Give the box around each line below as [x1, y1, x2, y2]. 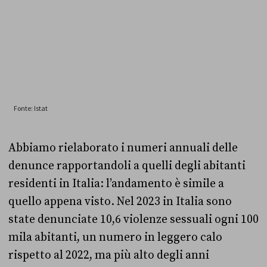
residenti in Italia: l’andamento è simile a [8, 176, 224, 191]
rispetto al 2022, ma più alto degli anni [8, 248, 209, 263]
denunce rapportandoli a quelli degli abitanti [8, 159, 246, 173]
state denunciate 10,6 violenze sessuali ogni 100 [8, 212, 259, 227]
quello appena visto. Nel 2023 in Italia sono [8, 194, 232, 209]
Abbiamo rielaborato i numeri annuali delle [8, 141, 238, 156]
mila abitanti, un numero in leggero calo [8, 230, 222, 245]
